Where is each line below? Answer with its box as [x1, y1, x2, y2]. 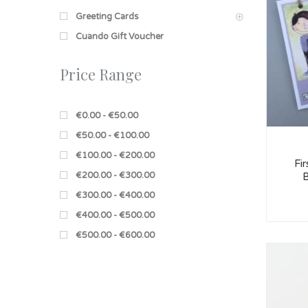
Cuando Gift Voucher [76, 30, 164, 42]
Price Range [60, 63, 142, 85]
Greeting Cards [76, 10, 139, 22]
